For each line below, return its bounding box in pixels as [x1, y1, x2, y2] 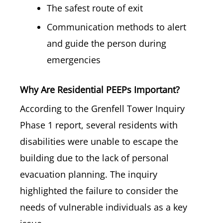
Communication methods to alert [47, 21, 186, 33]
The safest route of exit [47, 2, 143, 14]
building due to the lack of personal [20, 152, 169, 164]
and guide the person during [47, 37, 166, 49]
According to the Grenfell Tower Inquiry [20, 103, 185, 114]
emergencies [47, 54, 101, 66]
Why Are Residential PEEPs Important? [20, 84, 180, 96]
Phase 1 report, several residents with [20, 119, 178, 131]
